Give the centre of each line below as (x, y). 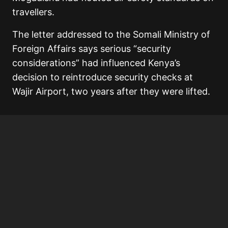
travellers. (33, 12)
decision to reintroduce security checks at (103, 77)
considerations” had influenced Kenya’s (96, 63)
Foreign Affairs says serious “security (92, 49)
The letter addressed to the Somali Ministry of (111, 35)
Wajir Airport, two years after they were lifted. (111, 92)
